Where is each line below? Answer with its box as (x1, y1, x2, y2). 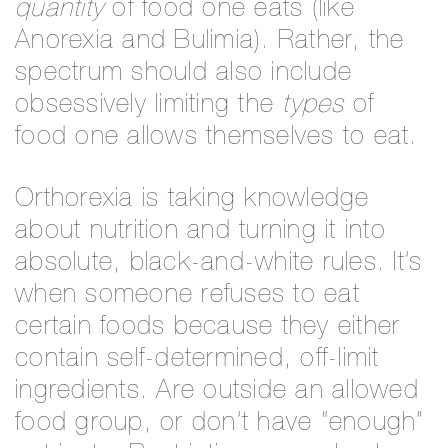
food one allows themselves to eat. (15, 124, 418, 151)
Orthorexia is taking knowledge (15, 186, 370, 213)
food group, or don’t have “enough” (15, 410, 425, 437)
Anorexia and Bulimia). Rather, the (15, 28, 405, 55)
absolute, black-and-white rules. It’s (15, 250, 423, 277)
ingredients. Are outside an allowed (15, 378, 419, 405)
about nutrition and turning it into (15, 218, 386, 245)
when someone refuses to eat (15, 282, 360, 309)
